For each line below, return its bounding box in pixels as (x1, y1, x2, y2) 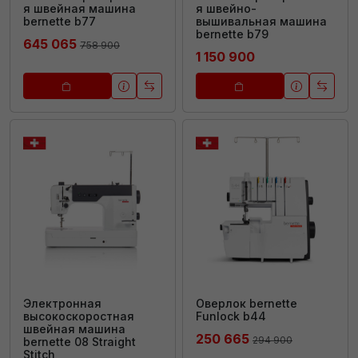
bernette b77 (23, 14, 96, 28)
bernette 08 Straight (23, 334, 136, 348)
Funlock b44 (196, 308, 266, 323)
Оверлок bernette (196, 296, 297, 310)
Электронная (23, 296, 101, 310)
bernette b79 (196, 26, 268, 41)
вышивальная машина (196, 14, 327, 28)
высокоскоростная (23, 308, 134, 323)
